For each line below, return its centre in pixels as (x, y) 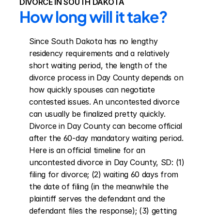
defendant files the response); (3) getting (103, 211)
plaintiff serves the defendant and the (97, 199)
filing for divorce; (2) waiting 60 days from (104, 174)
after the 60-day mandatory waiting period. (106, 138)
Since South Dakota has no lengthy (93, 41)
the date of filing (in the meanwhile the (99, 186)
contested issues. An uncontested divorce (104, 102)
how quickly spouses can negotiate (92, 90)
